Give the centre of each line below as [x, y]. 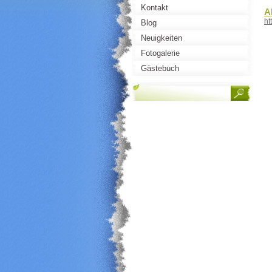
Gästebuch [160, 68]
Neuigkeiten [161, 38]
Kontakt [155, 8]
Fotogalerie [160, 53]
